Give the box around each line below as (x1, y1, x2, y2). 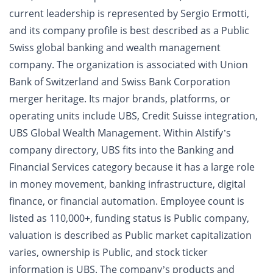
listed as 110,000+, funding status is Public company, (9, 211, 249, 225)
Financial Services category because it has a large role (9, 160, 255, 174)
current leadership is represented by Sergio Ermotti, (9, 7, 249, 20)
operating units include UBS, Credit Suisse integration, (9, 109, 258, 122)
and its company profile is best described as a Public (9, 24, 249, 37)
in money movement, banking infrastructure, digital (9, 177, 246, 191)
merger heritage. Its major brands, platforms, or (9, 92, 230, 105)
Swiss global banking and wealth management (9, 41, 221, 54)
